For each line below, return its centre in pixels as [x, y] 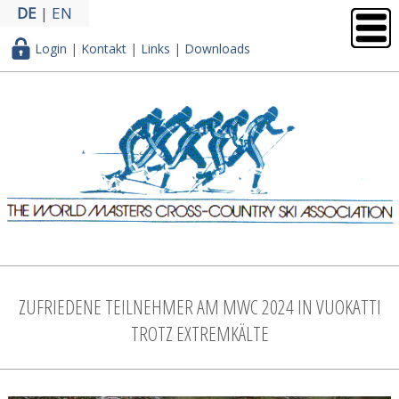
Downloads [218, 49]
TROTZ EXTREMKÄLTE [199, 334]
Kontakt [104, 49]
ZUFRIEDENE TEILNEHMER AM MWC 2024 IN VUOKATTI [199, 307]
